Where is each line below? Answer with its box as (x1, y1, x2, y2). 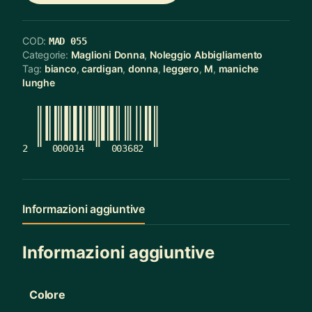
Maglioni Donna (70, 48, 145, 61)
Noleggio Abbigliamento (149, 48, 263, 61)
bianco (44, 62, 77, 75)
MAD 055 (48, 35, 87, 47)
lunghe (22, 76, 55, 88)
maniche (218, 62, 259, 75)
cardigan (81, 62, 123, 75)
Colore (29, 288, 65, 302)
